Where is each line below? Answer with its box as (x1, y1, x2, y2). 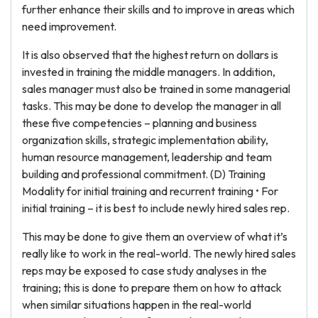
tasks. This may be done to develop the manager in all (22, 99, 281, 113)
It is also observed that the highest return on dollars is (22, 48, 278, 62)
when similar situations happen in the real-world (22, 297, 251, 312)
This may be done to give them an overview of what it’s (22, 229, 287, 243)
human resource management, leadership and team (22, 150, 272, 164)
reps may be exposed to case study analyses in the (22, 263, 267, 278)
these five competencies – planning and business (22, 116, 257, 130)
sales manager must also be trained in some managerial (22, 82, 290, 96)
